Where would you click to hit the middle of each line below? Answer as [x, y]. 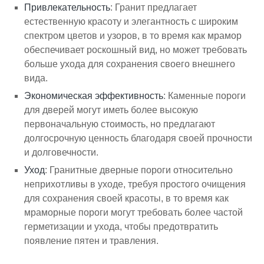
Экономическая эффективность [94, 95]
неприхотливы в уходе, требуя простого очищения [135, 184]
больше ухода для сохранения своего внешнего [130, 64]
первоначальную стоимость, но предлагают [120, 124]
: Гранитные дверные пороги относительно [139, 170]
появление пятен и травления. [92, 240]
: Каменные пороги [205, 95]
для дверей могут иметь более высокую [111, 110]
